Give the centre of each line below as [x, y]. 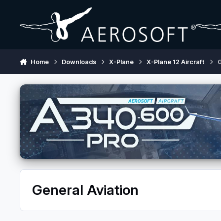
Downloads [79, 62]
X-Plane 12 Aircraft [176, 62]
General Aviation [85, 190]
